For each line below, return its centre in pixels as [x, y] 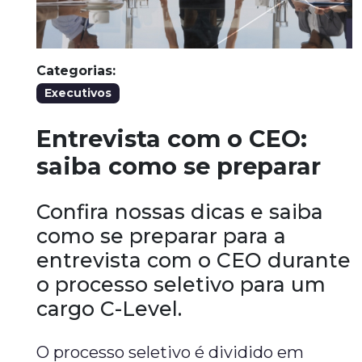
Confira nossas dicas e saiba [180, 212]
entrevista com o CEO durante [194, 260]
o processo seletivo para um [181, 284]
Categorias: [76, 71]
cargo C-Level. [109, 309]
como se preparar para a [162, 236]
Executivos [78, 93]
